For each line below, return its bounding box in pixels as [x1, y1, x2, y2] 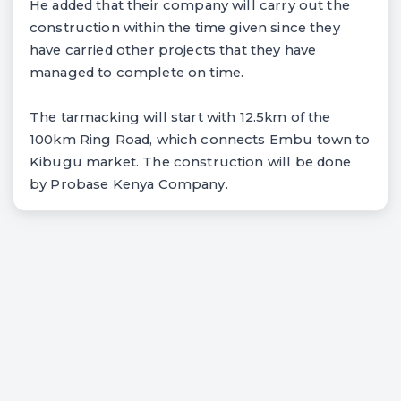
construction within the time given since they [30, 19, 340, 36]
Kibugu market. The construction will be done [30, 153, 352, 170]
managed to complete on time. [30, 64, 244, 81]
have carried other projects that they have [30, 41, 317, 58]
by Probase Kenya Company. [30, 175, 228, 192]
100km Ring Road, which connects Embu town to [30, 131, 371, 148]
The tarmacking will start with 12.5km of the [30, 108, 331, 125]
